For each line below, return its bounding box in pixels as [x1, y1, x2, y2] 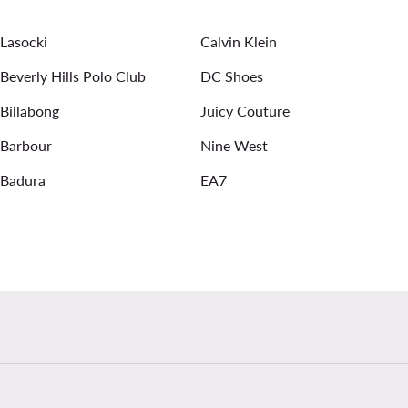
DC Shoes [200, 67, 263, 86]
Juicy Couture [200, 102, 290, 120]
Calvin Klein [200, 33, 277, 51]
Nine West [200, 137, 268, 155]
